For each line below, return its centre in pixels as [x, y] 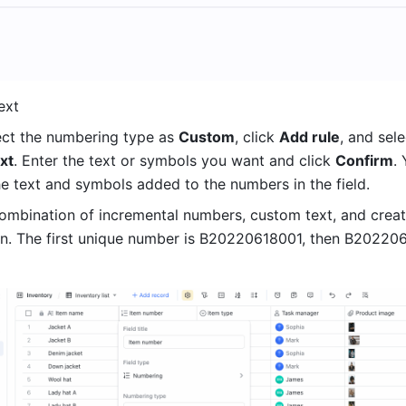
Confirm [364, 160]
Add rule [309, 136]
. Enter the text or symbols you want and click [174, 160]
